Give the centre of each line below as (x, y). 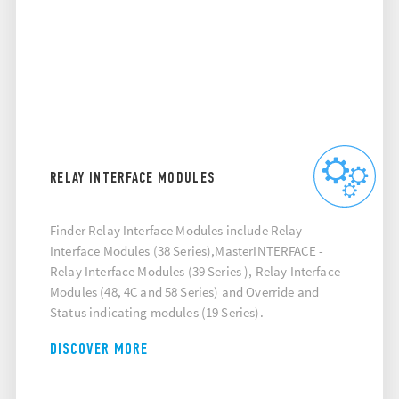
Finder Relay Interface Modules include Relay (176, 231)
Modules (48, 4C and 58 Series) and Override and (185, 292)
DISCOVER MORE (99, 349)
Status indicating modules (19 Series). (157, 313)
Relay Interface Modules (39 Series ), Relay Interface (195, 272)
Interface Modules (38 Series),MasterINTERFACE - (187, 251)
